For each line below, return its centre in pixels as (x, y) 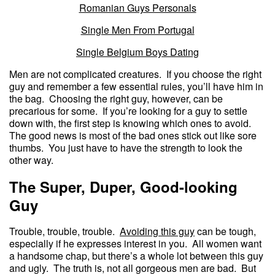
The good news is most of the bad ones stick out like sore (133, 136)
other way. (31, 160)
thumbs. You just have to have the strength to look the (126, 148)
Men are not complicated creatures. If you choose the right (135, 74)
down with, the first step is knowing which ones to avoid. (131, 123)
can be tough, (225, 231)
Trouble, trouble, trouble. (64, 231)
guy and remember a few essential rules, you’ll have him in (136, 87)
